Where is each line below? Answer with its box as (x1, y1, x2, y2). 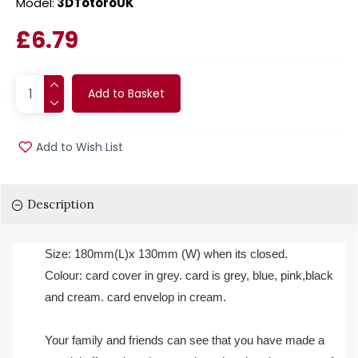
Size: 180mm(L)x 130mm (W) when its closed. (45, 246, 288, 261)
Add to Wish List (36, 138, 123, 155)
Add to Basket (88, 86, 165, 101)
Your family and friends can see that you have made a (45, 332, 324, 347)
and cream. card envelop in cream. (45, 289, 226, 304)
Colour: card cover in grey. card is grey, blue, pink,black (45, 268, 333, 282)
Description (27, 197, 94, 212)
